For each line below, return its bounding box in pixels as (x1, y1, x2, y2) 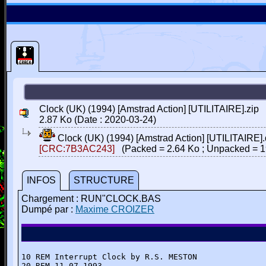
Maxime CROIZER (75, 204, 154, 214)
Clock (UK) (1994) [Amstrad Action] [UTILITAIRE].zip (39, 104, 259, 114)
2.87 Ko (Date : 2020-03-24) (39, 115, 156, 125)
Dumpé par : (21, 204, 75, 214)
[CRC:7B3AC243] (39, 144, 115, 154)
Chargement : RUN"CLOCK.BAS (21, 194, 161, 204)
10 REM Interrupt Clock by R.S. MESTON (21, 252, 197, 261)
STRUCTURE (74, 175, 134, 185)
